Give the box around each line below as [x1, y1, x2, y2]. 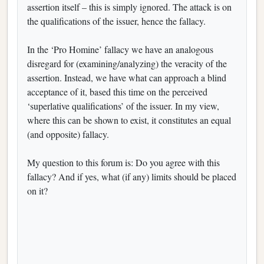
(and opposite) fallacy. [27, 127, 109, 140]
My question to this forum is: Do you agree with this [27, 156, 220, 169]
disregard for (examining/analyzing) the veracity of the [27, 57, 227, 70]
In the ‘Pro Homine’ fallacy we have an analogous [27, 42, 213, 55]
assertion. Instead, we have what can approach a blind [27, 71, 226, 84]
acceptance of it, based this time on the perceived [27, 85, 207, 98]
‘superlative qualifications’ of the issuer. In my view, [27, 99, 219, 112]
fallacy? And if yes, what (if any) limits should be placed [27, 170, 236, 183]
